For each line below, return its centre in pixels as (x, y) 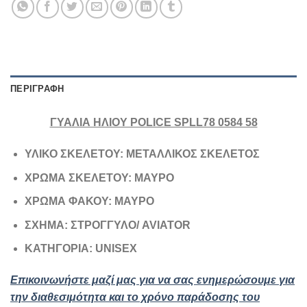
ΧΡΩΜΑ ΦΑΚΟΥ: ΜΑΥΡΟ (89, 201)
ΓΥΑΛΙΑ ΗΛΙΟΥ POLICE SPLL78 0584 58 (153, 123)
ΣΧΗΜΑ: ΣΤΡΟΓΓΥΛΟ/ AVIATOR (107, 225)
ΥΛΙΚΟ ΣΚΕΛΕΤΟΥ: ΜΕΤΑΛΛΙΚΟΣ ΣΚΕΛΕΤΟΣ (143, 154)
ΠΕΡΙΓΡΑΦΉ (37, 89)
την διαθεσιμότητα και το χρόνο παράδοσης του (135, 297)
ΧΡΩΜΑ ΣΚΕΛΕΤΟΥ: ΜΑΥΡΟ (99, 177)
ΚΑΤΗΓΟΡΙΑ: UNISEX (81, 249)
